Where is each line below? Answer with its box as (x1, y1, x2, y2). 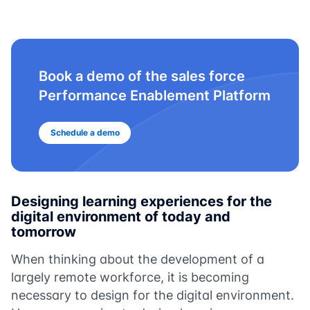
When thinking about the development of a (11, 251, 264, 266)
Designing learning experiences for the (11, 192, 272, 210)
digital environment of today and (11, 208, 230, 225)
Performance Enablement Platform (39, 86, 271, 104)
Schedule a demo (50, 127, 120, 138)
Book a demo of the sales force (39, 67, 245, 84)
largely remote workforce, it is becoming (11, 269, 249, 284)
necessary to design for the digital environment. (11, 287, 294, 302)
